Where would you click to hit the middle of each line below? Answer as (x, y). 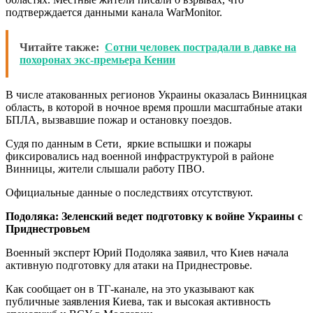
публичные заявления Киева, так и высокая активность (138, 301)
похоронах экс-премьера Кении (97, 59)
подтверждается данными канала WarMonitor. (114, 12)
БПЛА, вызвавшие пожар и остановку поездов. (119, 119)
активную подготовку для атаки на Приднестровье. (129, 265)
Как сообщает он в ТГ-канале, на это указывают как (130, 289)
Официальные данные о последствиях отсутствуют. (129, 192)
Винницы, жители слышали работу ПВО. (105, 168)
